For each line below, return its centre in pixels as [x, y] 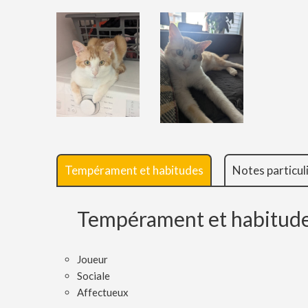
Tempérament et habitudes [134, 170]
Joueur [92, 260]
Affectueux [103, 293]
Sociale [93, 276]
